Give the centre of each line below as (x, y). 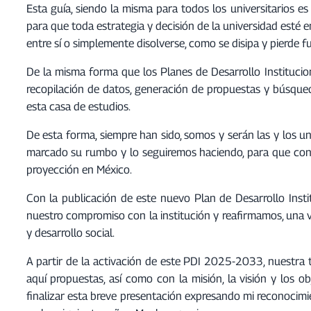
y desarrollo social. (70, 232)
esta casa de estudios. (78, 106)
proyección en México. (79, 169)
